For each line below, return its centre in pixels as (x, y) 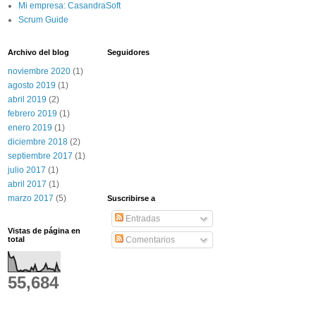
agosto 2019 (32, 86)
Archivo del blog (38, 53)
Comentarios (149, 240)
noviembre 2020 (39, 72)
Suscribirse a (131, 199)
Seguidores (128, 53)
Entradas (142, 219)
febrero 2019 (32, 114)
